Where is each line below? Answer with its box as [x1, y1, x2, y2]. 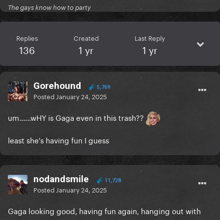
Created [73, 32, 99, 43]
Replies [16, 32, 38, 43]
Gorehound [33, 80, 81, 92]
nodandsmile [33, 173, 89, 185]
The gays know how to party [8, 3, 91, 12]
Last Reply [134, 32, 165, 43]
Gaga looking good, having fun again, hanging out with [8, 204, 201, 217]
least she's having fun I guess [8, 134, 109, 146]
